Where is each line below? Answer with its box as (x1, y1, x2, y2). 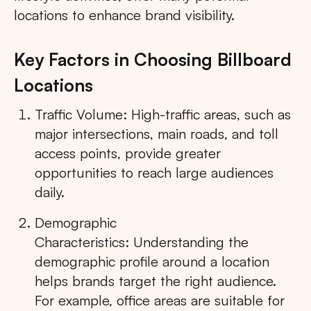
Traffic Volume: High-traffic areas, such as (35, 106, 291, 124)
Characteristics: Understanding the (35, 233, 249, 251)
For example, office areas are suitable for (35, 292, 285, 310)
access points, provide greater (35, 144, 221, 162)
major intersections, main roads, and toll (35, 125, 278, 143)
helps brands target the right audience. (35, 272, 276, 290)
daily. (35, 183, 65, 201)
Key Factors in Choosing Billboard (14, 49, 292, 71)
